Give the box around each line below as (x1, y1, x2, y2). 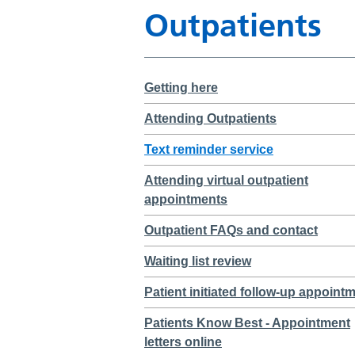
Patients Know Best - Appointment (144, 316, 350, 330)
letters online (144, 335, 222, 349)
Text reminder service (144, 143, 273, 157)
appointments (144, 193, 227, 207)
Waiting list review (144, 254, 251, 269)
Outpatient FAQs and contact (144, 223, 318, 238)
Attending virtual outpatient (144, 174, 308, 188)
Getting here (144, 81, 218, 95)
